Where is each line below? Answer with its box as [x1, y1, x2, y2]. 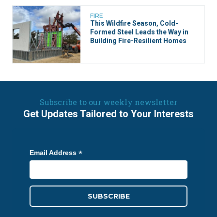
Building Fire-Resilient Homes [90, 36, 186, 45]
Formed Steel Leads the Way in [90, 28, 188, 36]
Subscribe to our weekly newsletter [40, 96, 177, 107]
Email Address [30, 148, 78, 156]
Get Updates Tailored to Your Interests [23, 108, 194, 120]
